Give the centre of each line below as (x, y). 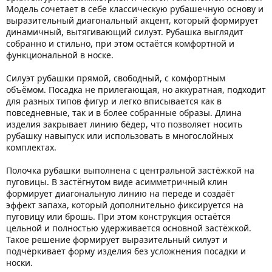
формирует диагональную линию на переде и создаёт (121, 193)
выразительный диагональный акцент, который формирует (132, 20)
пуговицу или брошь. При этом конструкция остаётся (118, 216)
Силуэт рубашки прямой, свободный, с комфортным (116, 78)
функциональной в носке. (60, 55)
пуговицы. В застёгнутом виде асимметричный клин (117, 182)
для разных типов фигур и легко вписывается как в (114, 101)
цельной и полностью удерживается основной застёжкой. (129, 228)
